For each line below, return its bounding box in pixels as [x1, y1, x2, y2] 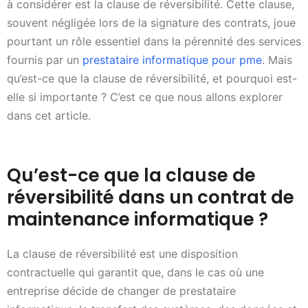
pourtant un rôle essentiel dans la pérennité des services [7, 34, 301, 49]
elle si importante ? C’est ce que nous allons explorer [7, 90, 283, 104]
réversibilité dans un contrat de [7, 185, 294, 210]
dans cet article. [7, 109, 91, 123]
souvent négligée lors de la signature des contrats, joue [7, 16, 296, 30]
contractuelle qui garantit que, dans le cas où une [7, 265, 264, 280]
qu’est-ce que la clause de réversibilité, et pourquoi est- [7, 71, 297, 86]
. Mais [262, 53, 292, 67]
